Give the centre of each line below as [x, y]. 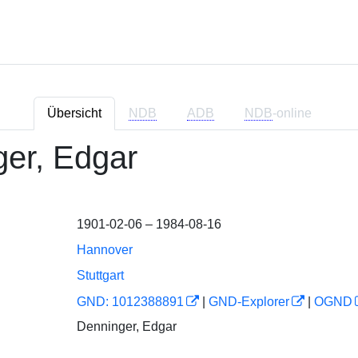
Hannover [104, 250]
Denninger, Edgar [126, 326]
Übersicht [74, 113]
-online [292, 113]
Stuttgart [100, 275]
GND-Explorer [249, 302]
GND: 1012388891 [130, 302]
